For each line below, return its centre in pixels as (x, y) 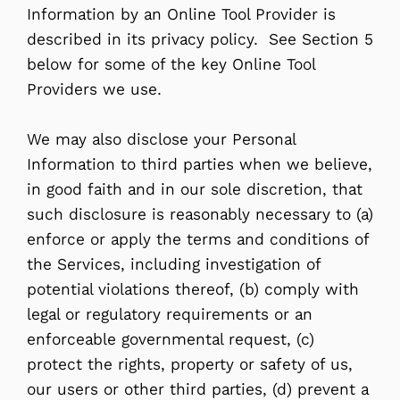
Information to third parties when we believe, (200, 164)
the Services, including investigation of (174, 264)
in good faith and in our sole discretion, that (195, 189)
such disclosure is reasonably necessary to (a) (200, 214)
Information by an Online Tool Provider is (181, 14)
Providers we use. (94, 89)
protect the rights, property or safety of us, (190, 364)
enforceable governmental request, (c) (171, 339)
